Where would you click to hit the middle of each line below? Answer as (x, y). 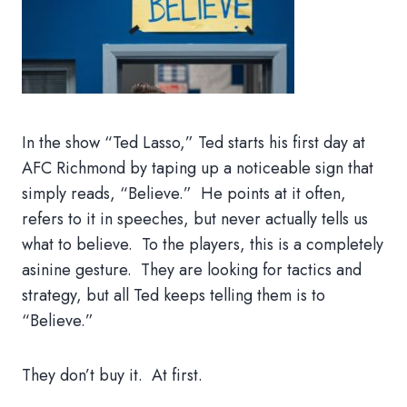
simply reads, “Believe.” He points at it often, (184, 194)
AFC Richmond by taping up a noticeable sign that (198, 168)
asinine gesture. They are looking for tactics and (192, 270)
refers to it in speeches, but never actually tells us (195, 219)
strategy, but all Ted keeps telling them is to (174, 295)
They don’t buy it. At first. (112, 375)
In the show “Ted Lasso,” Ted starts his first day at (194, 143)
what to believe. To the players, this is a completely (203, 244)
